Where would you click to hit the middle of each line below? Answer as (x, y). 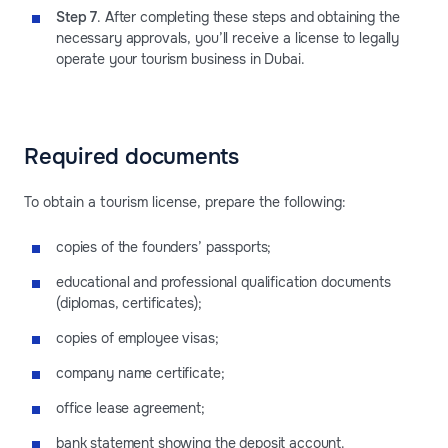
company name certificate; (140, 372)
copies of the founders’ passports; (164, 246)
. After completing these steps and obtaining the (248, 16)
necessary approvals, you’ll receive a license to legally (228, 37)
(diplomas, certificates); (129, 302)
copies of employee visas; (137, 337)
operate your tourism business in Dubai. (180, 58)
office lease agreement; (130, 407)
